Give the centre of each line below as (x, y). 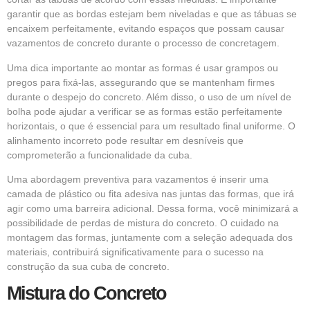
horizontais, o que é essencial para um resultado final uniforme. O (151, 126)
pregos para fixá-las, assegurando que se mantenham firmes (141, 82)
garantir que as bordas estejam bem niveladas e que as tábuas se (152, 14)
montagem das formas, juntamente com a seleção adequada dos (150, 238)
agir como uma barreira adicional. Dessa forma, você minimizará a (153, 209)
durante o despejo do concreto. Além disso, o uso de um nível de (149, 97)
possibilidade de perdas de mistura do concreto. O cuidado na (143, 223)
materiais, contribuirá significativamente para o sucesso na (135, 252)
